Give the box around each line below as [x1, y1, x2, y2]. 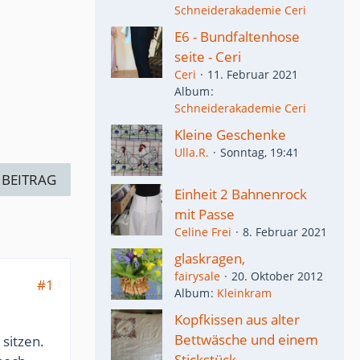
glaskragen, [174, 249, 245, 268]
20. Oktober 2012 [231, 268, 323, 284]
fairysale [174, 268, 220, 284]
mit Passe [174, 205, 235, 223]
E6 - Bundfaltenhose [174, 27, 300, 46]
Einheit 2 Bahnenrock [174, 185, 307, 203]
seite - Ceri [174, 47, 241, 66]
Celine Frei [174, 224, 231, 239]
